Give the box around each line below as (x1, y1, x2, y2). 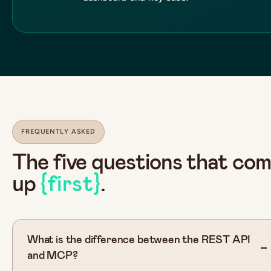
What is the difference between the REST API (27, 232, 251, 247)
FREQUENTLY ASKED (21, 127, 96, 135)
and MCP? (27, 247, 78, 263)
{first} (40, 169, 101, 198)
